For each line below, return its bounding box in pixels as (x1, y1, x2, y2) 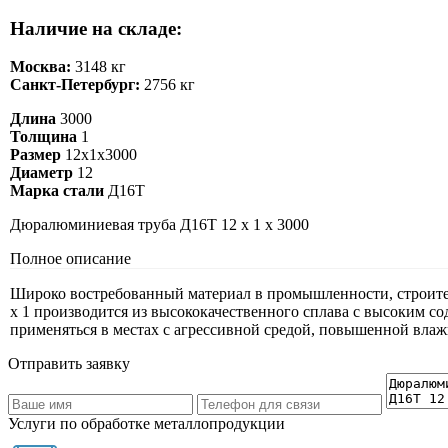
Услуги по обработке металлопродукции (8, 415, 285, 433)
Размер (10, 146, 61, 164)
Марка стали (10, 182, 104, 200)
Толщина (10, 128, 77, 146)
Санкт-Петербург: (10, 76, 140, 94)
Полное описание (10, 250, 131, 268)
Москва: (10, 58, 71, 76)
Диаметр (10, 164, 73, 182)
